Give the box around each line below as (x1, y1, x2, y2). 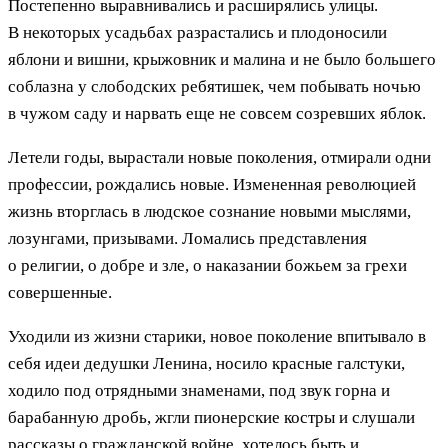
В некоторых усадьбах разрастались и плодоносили (8, 22, 387, 42)
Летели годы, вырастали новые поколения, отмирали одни (8, 147, 431, 167)
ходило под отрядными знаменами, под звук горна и (8, 380, 390, 400)
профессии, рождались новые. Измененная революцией (8, 174, 416, 194)
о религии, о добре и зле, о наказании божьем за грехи (8, 255, 407, 275)
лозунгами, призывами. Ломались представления (8, 228, 367, 248)
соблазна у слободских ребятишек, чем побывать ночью (8, 76, 421, 96)
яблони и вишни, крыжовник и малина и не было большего (8, 49, 436, 69)
